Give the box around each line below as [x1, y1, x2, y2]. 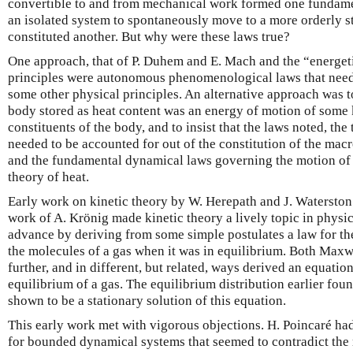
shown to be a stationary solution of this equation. [8, 293, 286, 309]
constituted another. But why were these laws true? [8, 29, 290, 45]
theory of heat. [8, 169, 89, 185]
